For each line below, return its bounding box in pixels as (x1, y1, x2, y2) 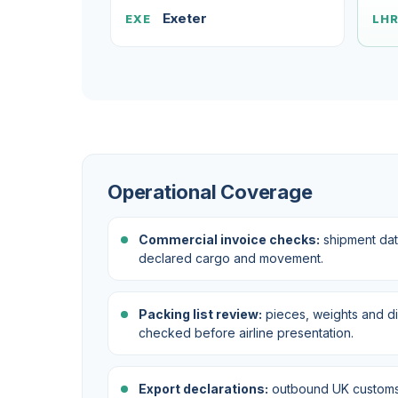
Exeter (163, 10, 207, 27)
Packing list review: (139, 306, 262, 322)
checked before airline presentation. (139, 325, 354, 340)
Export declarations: (139, 381, 268, 396)
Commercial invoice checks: (139, 232, 320, 247)
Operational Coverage (107, 180, 313, 203)
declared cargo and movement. (139, 251, 323, 266)
